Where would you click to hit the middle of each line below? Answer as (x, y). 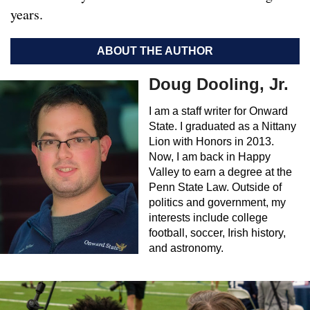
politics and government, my (217, 202)
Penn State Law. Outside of (215, 187)
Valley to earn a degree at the (220, 172)
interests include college (208, 217)
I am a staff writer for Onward (218, 111)
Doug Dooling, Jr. (219, 84)
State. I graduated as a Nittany (222, 126)
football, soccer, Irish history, (217, 232)
